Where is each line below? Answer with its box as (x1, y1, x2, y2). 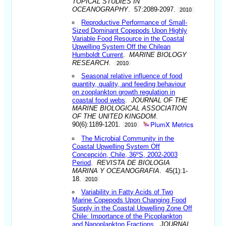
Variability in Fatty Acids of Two (81, 188, 174, 196)
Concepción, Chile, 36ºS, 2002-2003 (72, 150, 178, 158)
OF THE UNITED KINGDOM (72, 112, 156, 120)
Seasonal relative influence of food (81, 72, 183, 80)
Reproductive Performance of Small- (81, 18, 188, 26)
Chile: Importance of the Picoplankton (72, 212, 183, 220)
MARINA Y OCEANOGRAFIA (72, 166, 160, 175)
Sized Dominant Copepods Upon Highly (72, 26, 188, 34)
